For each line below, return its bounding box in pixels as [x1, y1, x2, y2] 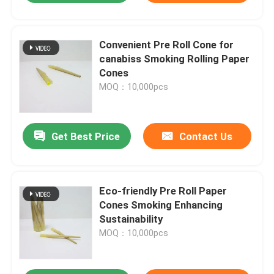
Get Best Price [51, 130, 120, 143]
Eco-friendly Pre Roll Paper [99, 184, 228, 197]
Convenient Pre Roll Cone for [99, 38, 234, 51]
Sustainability [99, 212, 163, 225]
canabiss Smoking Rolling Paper [99, 52, 250, 65]
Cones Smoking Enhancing [99, 198, 223, 211]
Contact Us [179, 130, 232, 143]
